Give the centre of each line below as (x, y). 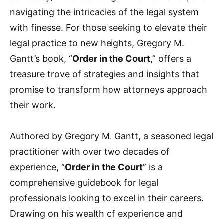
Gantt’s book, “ (41, 58)
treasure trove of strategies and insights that (105, 74)
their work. (33, 105)
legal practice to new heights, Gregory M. (97, 43)
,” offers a (171, 58)
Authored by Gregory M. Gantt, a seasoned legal (111, 136)
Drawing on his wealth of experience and (96, 213)
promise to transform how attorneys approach (109, 89)
